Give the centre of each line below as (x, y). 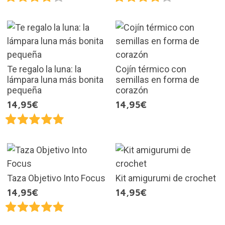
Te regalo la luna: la (44, 69)
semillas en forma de (157, 80)
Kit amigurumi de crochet (166, 178)
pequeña (24, 90)
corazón (132, 90)
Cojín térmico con (151, 69)
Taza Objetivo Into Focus (56, 178)
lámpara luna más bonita (55, 80)
